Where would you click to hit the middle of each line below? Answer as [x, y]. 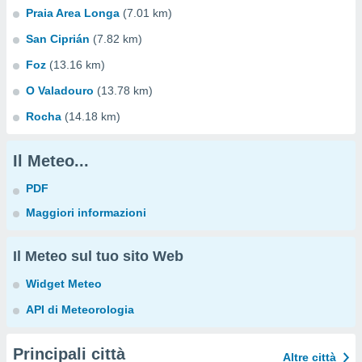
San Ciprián [58, 39]
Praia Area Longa [73, 13]
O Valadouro [60, 90]
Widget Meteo [64, 284]
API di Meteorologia [80, 309]
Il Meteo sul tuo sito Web [98, 256]
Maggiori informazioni [86, 213]
